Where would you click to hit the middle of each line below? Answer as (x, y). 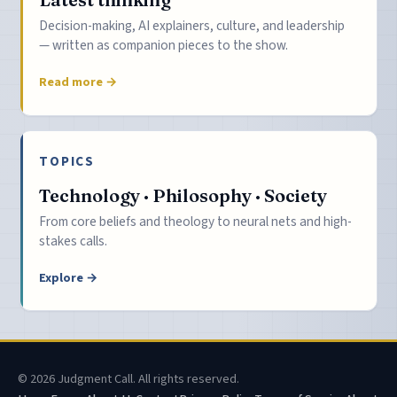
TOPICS (67, 161)
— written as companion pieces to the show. (164, 46)
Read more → (78, 83)
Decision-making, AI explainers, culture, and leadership (192, 26)
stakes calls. (74, 241)
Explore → (69, 279)
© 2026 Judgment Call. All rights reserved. (128, 378)
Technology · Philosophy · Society (183, 195)
